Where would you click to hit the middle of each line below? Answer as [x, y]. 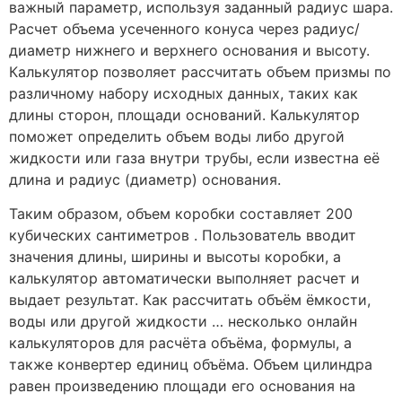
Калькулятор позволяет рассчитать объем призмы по [200, 71]
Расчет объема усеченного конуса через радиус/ [184, 28]
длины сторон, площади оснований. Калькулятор [184, 114]
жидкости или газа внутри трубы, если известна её [194, 157]
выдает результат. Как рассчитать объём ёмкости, [190, 300]
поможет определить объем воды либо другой [177, 136]
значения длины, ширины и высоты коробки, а [175, 257]
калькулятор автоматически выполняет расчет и [184, 279]
